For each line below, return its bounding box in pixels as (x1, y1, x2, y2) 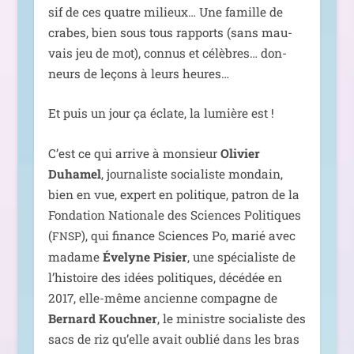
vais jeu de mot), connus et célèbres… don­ (47, 44, 287, 61)
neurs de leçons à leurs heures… (47, 65, 229, 81)
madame (47, 249, 103, 265)
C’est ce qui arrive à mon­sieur (47, 145, 220, 162)
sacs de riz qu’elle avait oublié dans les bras (47, 331, 299, 348)
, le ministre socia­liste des (156, 311, 306, 327)
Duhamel (47, 166, 101, 183)
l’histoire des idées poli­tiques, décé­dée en (47, 269, 282, 286)
